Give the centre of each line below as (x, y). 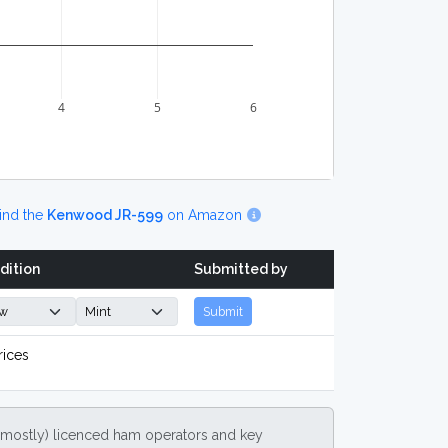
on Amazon (204, 215)
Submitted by (241, 269)
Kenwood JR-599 (105, 215)
